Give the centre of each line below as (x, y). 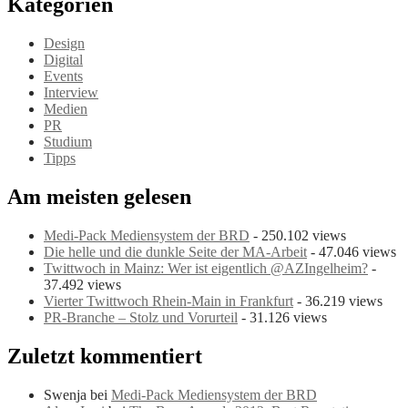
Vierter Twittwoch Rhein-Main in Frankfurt (168, 301)
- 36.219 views (338, 301)
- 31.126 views (282, 317)
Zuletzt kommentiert (105, 356)
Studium (68, 142)
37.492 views (82, 284)
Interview (71, 93)
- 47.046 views (352, 251)
